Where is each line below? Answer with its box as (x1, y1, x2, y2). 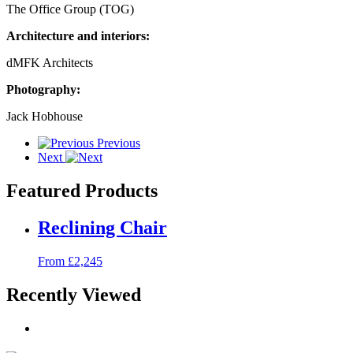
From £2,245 (38, 254, 102, 268)
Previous (97, 136, 140, 150)
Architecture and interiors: (6, 29, 150, 43)
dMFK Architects (6, 56, 93, 70)
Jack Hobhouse (6, 110, 83, 124)
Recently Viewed (6, 284, 141, 305)
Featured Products (6, 180, 158, 202)
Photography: (6, 83, 80, 97)
